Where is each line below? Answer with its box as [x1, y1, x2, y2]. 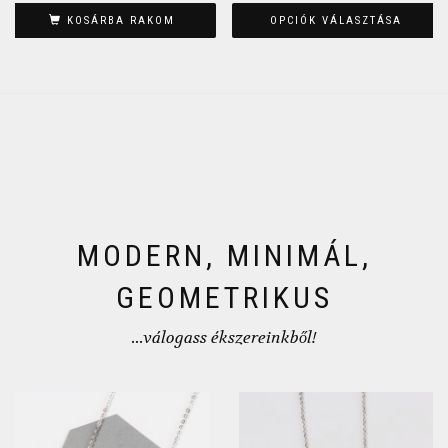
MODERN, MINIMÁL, [76, 237, 372, 273]
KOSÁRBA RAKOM [67, 14, 175, 28]
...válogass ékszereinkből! [132, 326, 316, 348]
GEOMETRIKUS [115, 279, 333, 315]
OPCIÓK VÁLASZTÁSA [270, 14, 402, 28]
